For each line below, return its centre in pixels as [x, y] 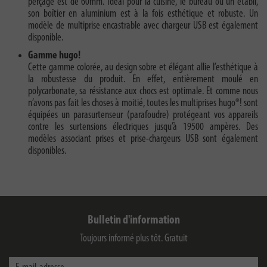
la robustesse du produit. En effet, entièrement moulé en [143, 80]
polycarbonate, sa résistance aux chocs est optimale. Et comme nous [143, 92]
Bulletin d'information [133, 221]
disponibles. [47, 151]
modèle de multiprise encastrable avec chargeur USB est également [143, 26]
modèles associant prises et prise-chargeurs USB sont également [143, 139]
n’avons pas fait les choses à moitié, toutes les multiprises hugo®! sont [143, 104]
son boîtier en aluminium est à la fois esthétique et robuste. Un [143, 14]
